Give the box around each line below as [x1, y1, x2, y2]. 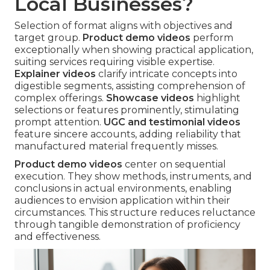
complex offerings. [14, 92, 106, 104]
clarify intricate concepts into [96, 68, 237, 80]
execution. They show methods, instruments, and [14, 171, 252, 183]
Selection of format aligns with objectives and [14, 20, 233, 32]
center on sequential [122, 159, 226, 171]
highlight [194, 92, 240, 104]
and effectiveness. [14, 231, 101, 243]
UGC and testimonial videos [104, 116, 240, 128]
